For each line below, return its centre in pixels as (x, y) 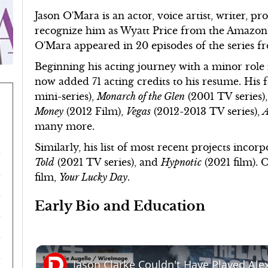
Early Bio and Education (120, 206)
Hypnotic (182, 162)
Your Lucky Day (94, 177)
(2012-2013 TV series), (207, 111)
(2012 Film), (95, 111)
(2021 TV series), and (108, 162)
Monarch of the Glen (141, 96)
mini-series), (66, 96)
